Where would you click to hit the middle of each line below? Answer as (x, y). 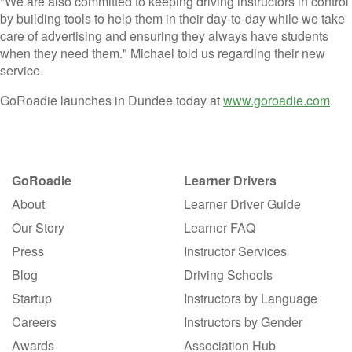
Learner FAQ (220, 227)
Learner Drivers (230, 180)
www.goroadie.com (277, 100)
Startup (32, 298)
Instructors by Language (251, 298)
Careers (34, 322)
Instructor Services (235, 251)
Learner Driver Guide (242, 204)
